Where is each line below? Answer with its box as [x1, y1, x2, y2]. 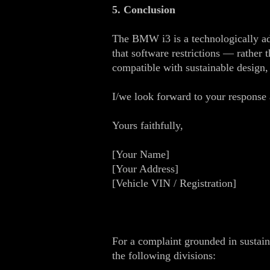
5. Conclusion [112, 4, 175, 16]
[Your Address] [112, 163, 178, 175]
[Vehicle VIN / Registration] [112, 177, 236, 189]
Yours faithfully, [112, 119, 183, 131]
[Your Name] [112, 148, 169, 160]
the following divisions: [112, 250, 216, 262]
